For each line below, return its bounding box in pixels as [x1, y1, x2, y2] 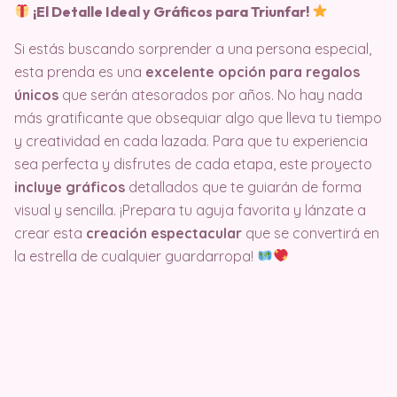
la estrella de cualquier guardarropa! [14, 246, 257, 265]
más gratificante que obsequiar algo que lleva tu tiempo [14, 108, 382, 127]
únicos [14, 85, 58, 104]
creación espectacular [86, 223, 242, 242]
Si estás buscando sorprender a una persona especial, [14, 39, 371, 58]
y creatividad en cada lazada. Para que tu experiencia [14, 131, 368, 150]
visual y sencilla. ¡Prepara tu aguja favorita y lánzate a [14, 200, 366, 219]
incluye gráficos [14, 177, 125, 196]
